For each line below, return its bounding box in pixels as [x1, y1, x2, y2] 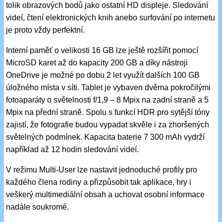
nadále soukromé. [6, 202, 69, 211]
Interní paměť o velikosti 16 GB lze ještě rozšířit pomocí [6, 46, 199, 55]
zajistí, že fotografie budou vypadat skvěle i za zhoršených [6, 120, 210, 129]
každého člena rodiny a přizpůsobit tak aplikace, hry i [6, 177, 192, 186]
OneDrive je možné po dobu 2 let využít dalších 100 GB [6, 70, 200, 79]
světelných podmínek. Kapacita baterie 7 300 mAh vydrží [6, 132, 205, 141]
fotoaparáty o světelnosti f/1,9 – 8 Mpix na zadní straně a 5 [6, 95, 209, 104]
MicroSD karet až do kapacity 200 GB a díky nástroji [6, 58, 188, 67]
